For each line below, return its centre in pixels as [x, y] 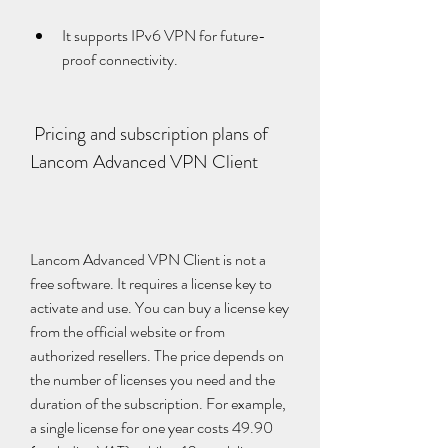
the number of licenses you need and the [152, 379]
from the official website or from [127, 331]
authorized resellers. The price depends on [157, 355]
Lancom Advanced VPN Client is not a [148, 259]
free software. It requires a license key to [151, 283]
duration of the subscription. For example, [158, 403]
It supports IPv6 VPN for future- [164, 35]
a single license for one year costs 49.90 [151, 427]
